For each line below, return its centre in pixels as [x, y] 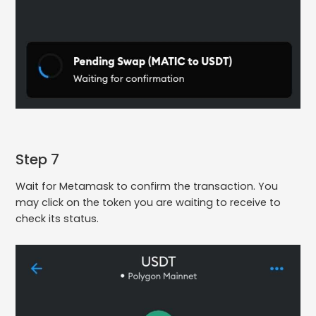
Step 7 [38, 159]
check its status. [57, 218]
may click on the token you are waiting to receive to [148, 202]
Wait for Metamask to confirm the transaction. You [147, 186]
